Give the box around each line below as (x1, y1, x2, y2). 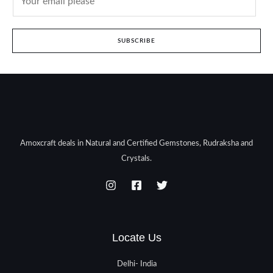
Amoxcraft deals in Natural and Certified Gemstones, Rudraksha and (20, 139, 253, 147)
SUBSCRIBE (118, 38, 155, 44)
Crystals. (121, 154, 152, 162)
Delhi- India (116, 260, 157, 268)
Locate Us (112, 230, 161, 244)
